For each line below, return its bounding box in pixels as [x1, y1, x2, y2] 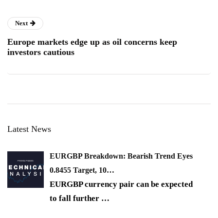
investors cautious [7, 47, 74, 57]
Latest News [7, 124, 51, 134]
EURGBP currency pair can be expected [50, 180, 193, 189]
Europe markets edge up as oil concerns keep [7, 37, 177, 47]
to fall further [50, 194, 101, 203]
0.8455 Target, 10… [50, 166, 114, 175]
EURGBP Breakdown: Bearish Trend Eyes [50, 152, 193, 161]
